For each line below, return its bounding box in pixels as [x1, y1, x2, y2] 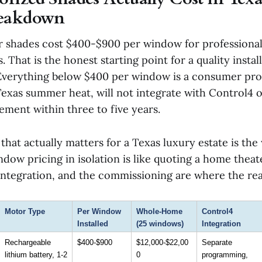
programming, [202, 250, 248, 259]
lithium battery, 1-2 [5, 250, 67, 259]
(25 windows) [136, 219, 184, 228]
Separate [202, 237, 232, 247]
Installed [77, 219, 108, 228]
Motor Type [5, 206, 45, 216]
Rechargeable [5, 237, 51, 247]
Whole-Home [136, 206, 182, 216]
